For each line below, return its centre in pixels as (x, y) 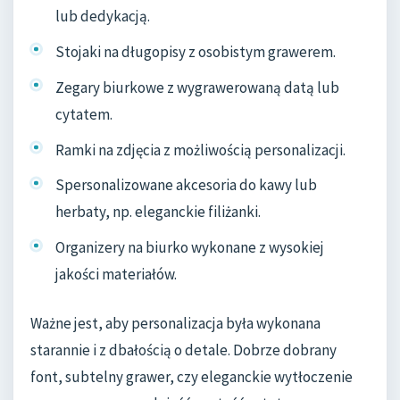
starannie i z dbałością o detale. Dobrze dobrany (183, 350)
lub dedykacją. (103, 17)
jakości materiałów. (116, 275)
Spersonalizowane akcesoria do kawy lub (186, 185)
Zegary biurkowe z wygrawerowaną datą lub (197, 87)
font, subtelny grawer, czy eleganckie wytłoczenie (192, 377)
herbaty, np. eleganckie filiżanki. (158, 212)
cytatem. (84, 114)
